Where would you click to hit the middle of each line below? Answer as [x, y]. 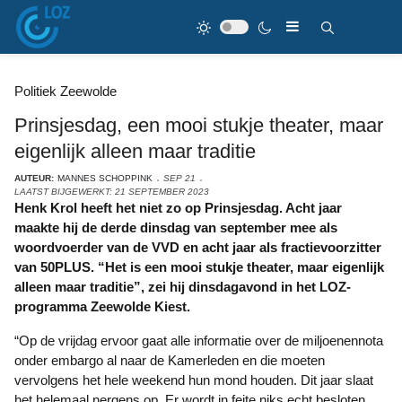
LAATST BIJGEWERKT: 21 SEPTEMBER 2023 [112, 192]
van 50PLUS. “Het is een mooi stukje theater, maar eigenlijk [199, 267]
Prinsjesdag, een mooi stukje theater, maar [199, 125]
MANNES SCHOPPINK [105, 178]
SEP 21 [179, 178]
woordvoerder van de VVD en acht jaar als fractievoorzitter [198, 247]
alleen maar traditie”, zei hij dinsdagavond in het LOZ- [183, 287]
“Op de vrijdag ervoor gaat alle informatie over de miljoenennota [22, 341]
